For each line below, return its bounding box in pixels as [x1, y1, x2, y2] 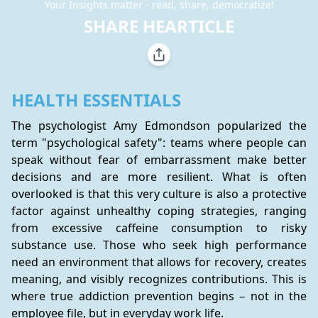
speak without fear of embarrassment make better [11, 152, 307, 168]
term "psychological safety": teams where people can [11, 135, 307, 150]
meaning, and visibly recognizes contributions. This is [11, 271, 307, 287]
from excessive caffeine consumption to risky [11, 220, 307, 236]
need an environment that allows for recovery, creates [11, 254, 307, 270]
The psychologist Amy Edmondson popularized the [11, 118, 307, 133]
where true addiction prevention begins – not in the [11, 288, 307, 304]
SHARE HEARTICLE [84, 14, 234, 38]
